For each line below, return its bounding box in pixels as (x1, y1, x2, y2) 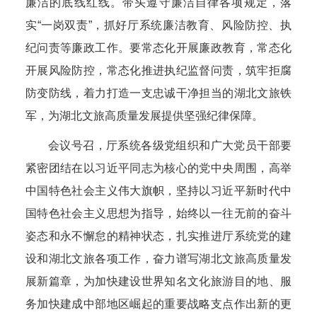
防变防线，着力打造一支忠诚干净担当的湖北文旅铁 (25, 87, 292, 99)
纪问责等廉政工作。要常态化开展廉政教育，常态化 (25, 42, 292, 54)
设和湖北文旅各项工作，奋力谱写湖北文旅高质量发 (25, 253, 292, 265)
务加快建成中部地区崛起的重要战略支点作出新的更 (25, 298, 292, 310)
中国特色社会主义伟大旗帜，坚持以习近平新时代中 (25, 185, 292, 197)
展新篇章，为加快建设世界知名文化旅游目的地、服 (25, 275, 292, 287)
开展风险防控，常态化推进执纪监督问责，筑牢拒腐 (25, 64, 292, 76)
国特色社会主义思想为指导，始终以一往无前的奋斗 (25, 207, 292, 219)
